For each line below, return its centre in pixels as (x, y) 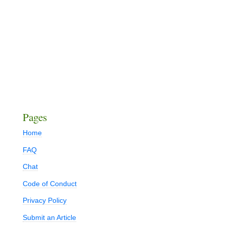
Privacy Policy (44, 201)
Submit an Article (49, 218)
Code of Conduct (49, 183)
